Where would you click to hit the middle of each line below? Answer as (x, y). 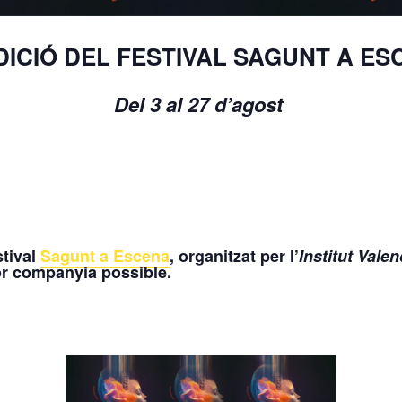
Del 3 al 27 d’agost (201, 105)
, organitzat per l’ (234, 255)
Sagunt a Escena (105, 255)
